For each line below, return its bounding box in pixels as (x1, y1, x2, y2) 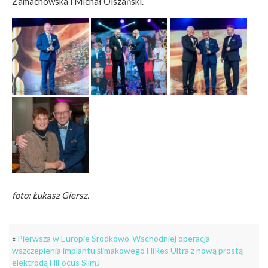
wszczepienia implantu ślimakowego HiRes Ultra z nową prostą (12, 245, 243, 256)
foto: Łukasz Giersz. (12, 190, 89, 201)
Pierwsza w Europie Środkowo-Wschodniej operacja (17, 233, 210, 244)
